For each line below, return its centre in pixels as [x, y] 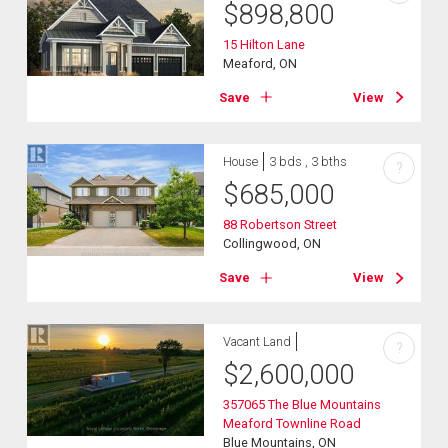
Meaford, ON [260, 63]
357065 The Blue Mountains [302, 405]
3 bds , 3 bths [308, 161]
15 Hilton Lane [264, 44]
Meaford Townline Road [292, 424]
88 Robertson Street [280, 224]
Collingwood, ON [272, 243]
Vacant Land [257, 342]
